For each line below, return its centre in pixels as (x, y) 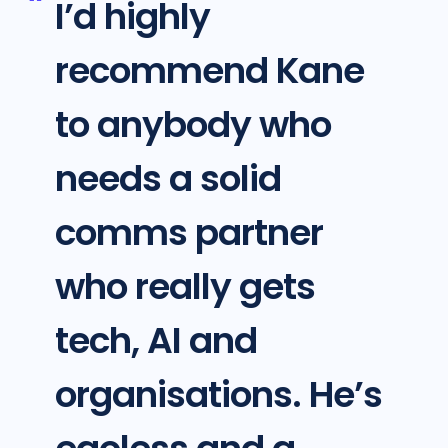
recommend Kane (209, 71)
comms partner (188, 233)
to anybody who (192, 125)
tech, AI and (155, 341)
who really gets (184, 287)
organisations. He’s (218, 395)
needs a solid (167, 179)
